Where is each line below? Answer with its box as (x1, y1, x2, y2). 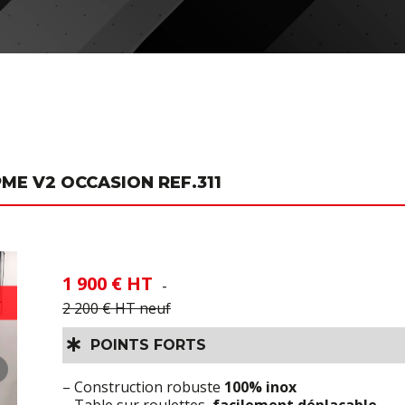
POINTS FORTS (81, 336, 206, 353)
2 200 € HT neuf (62, 298, 171, 318)
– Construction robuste (62, 377, 224, 397)
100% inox (224, 377, 297, 397)
